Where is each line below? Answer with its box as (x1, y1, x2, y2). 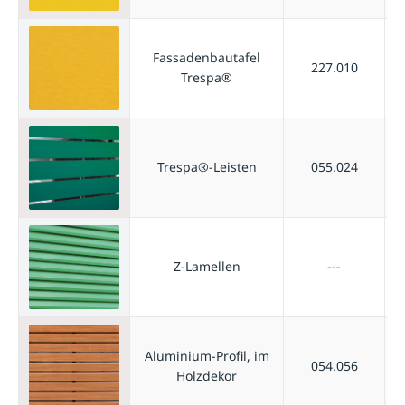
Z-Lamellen (173, 257, 240, 275)
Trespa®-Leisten (156, 157, 257, 175)
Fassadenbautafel (153, 48, 260, 66)
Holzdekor (176, 366, 237, 384)
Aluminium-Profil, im (144, 346, 269, 364)
